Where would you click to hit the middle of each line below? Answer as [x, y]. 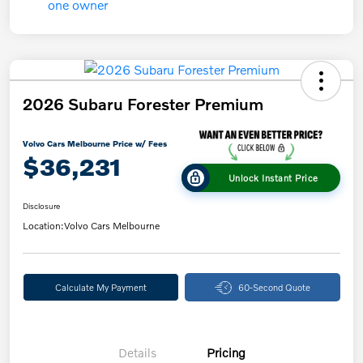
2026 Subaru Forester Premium [143, 103]
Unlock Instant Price [273, 178]
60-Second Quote [274, 287]
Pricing [226, 353]
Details [137, 353]
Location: [43, 226]
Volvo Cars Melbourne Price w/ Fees [95, 144]
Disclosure [41, 206]
